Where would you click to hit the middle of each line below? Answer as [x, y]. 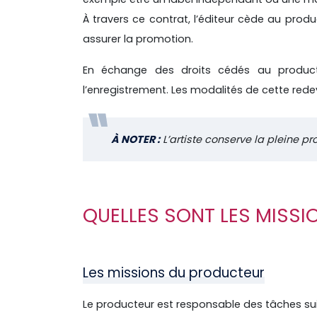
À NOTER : [136, 140]
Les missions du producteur [174, 273]
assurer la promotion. [139, 39]
